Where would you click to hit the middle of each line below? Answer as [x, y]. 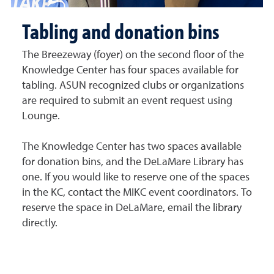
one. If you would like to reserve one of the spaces [136, 177]
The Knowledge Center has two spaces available [132, 147]
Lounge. [41, 116]
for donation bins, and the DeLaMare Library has [133, 162]
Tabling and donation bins [121, 31]
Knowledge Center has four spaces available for [130, 70]
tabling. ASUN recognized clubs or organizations [133, 86]
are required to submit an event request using [127, 101]
